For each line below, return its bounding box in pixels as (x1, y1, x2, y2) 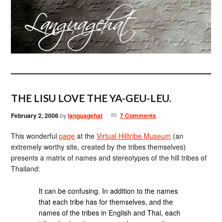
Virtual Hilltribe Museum (97, 131, 171, 141)
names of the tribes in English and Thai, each (39, 207, 181, 218)
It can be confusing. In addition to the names (39, 185, 178, 196)
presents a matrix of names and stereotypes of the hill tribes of (11, 153, 207, 163)
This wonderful (11, 131, 59, 141)
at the (75, 131, 97, 141)
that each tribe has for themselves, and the (39, 196, 173, 207)
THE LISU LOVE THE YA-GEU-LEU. (11, 92, 171, 104)
